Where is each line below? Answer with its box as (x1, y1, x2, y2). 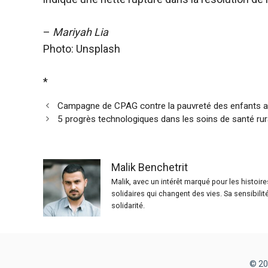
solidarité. (111, 201, 145, 211)
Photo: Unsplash (43, 42, 120, 55)
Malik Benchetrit (111, 161, 188, 174)
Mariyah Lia (53, 25, 108, 38)
